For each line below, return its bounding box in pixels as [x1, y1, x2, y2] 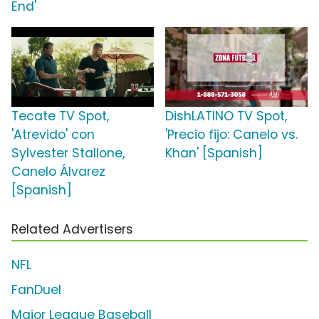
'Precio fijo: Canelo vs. [165, 125, 298, 143]
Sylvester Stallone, [11, 144, 125, 162]
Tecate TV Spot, [11, 107, 109, 125]
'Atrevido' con [11, 125, 95, 143]
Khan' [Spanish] [165, 144, 263, 162]
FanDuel [11, 281, 61, 298]
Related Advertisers [11, 220, 133, 238]
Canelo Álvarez [11, 162, 105, 180]
